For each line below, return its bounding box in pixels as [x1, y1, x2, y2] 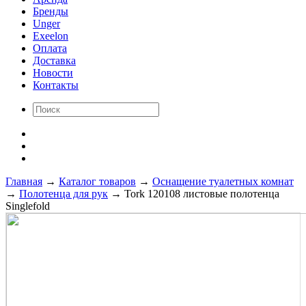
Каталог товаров [59, 175, 136, 187]
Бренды [33, 5, 68, 17]
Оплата [33, 42, 67, 54]
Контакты [33, 79, 79, 91]
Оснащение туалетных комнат [152, 175, 294, 187]
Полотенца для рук [19, 187, 108, 199]
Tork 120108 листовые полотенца [124, 187, 279, 199]
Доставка [33, 54, 76, 66]
